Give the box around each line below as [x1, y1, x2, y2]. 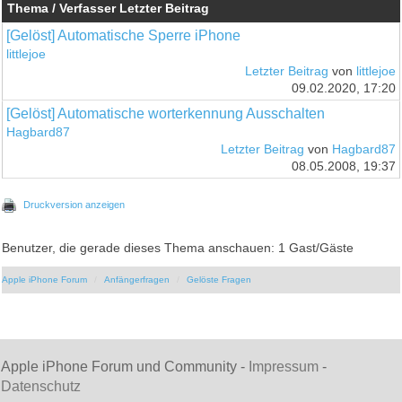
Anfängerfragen [104, 274, 170, 284]
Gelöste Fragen [187, 274, 252, 284]
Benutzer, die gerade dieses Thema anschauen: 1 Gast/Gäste [2, 240, 354, 255]
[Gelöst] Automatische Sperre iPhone [6, 27, 241, 43]
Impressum [249, 358, 319, 374]
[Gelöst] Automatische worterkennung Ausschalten [6, 105, 326, 121]
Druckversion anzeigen [23, 198, 126, 210]
